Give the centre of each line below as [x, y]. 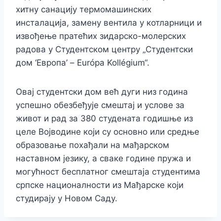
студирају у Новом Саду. [67, 199]
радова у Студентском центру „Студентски [104, 50]
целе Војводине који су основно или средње [108, 132]
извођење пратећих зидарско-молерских [101, 36]
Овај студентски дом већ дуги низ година [102, 92]
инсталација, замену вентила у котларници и [109, 23]
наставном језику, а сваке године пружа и [103, 159]
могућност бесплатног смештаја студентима [108, 172]
